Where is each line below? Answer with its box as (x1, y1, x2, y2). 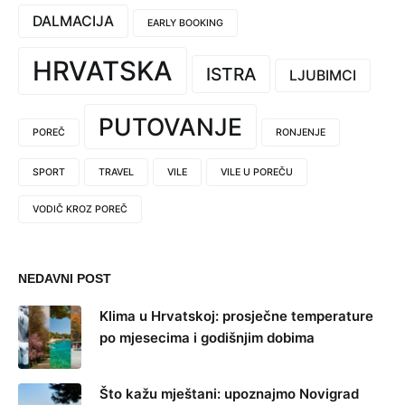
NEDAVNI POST (18, 270, 111, 286)
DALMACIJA (33, 12, 114, 30)
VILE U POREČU (221, 165, 293, 178)
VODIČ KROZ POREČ (33, 202, 127, 215)
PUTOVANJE (99, 111, 242, 141)
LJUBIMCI (289, 66, 356, 84)
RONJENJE (276, 126, 325, 138)
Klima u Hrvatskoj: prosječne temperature (99, 306, 373, 325)
